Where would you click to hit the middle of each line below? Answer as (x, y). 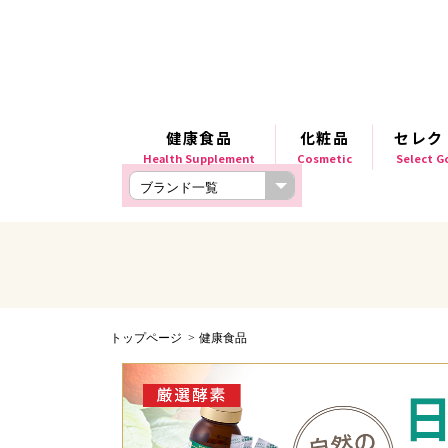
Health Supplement (199, 158)
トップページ (146, 338)
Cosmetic (324, 158)
